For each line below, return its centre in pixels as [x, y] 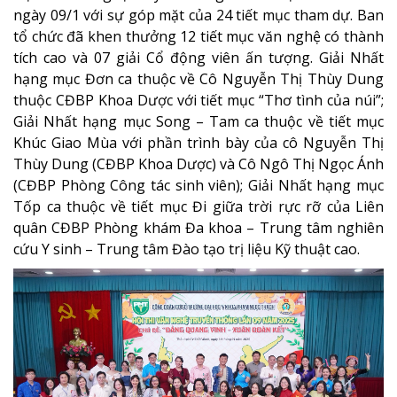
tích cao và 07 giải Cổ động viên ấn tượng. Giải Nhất [198, 58]
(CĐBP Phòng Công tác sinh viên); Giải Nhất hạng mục [198, 186]
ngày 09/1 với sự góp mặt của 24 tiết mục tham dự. [185, 16]
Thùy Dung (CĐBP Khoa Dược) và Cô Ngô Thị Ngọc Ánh [198, 164]
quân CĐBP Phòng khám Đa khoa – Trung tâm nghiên [198, 228]
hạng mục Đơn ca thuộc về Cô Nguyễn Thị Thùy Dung [198, 79]
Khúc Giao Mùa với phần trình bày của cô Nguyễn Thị [198, 143]
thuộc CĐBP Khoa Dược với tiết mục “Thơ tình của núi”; [198, 101]
